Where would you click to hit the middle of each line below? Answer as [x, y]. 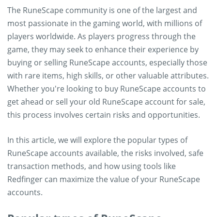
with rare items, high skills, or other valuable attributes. [108, 76]
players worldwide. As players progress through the [101, 36]
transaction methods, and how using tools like [92, 166]
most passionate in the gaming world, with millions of [105, 23]
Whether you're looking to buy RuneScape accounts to [107, 89]
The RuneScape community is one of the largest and [102, 10]
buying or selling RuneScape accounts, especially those [107, 62]
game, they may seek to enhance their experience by [103, 49]
